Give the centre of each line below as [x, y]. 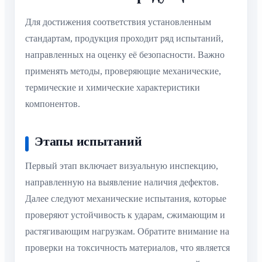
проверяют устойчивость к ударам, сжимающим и [125, 215]
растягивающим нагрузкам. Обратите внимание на [127, 231]
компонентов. [53, 104]
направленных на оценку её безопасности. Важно [125, 55]
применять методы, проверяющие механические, [123, 71]
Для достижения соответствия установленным [118, 22]
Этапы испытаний [88, 142]
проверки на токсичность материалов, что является [127, 247]
